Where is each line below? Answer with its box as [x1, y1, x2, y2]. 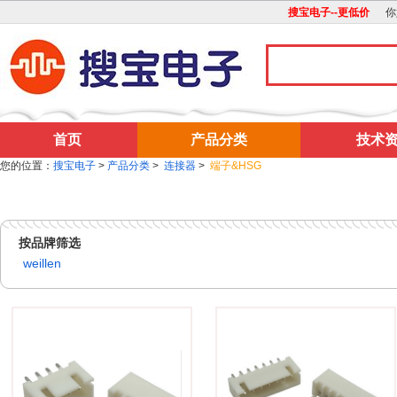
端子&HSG [210, 160, 261, 172]
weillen [23, 256, 61, 270]
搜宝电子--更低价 [288, 6, 386, 19]
